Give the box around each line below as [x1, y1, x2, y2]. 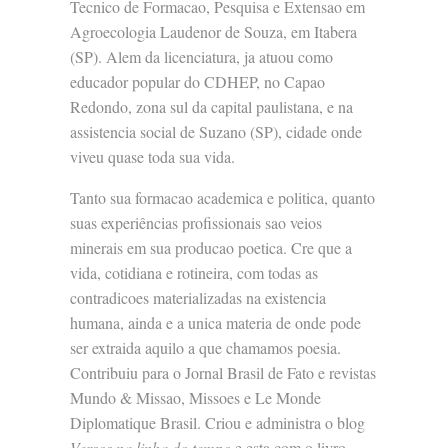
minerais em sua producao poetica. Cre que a [70, 236, 353, 258]
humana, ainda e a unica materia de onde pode [70, 311, 362, 333]
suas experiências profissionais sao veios [70, 211, 323, 233]
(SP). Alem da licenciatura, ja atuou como [70, 45, 334, 67]
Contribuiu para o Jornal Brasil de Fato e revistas [70, 361, 377, 383]
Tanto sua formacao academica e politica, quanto [70, 186, 376, 208]
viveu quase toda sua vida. [70, 145, 236, 167]
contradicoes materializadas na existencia [70, 286, 327, 308]
